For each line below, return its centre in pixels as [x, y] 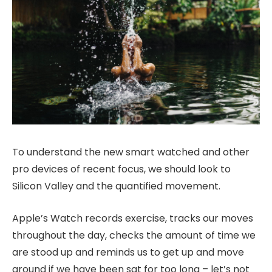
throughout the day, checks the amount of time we [134, 235]
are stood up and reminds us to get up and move [128, 252]
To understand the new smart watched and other [131, 152]
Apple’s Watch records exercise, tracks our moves [133, 218]
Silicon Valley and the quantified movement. [116, 186]
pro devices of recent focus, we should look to [121, 169]
